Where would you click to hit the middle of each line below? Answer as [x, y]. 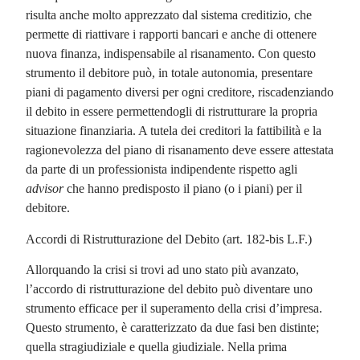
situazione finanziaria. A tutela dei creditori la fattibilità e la [174, 131]
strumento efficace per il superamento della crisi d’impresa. [174, 309]
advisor [45, 189]
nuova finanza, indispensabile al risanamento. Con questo [171, 54]
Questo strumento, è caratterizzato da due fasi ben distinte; [173, 328]
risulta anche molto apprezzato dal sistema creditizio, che [169, 15]
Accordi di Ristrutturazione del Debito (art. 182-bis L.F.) [169, 239]
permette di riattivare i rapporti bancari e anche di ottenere [172, 35]
